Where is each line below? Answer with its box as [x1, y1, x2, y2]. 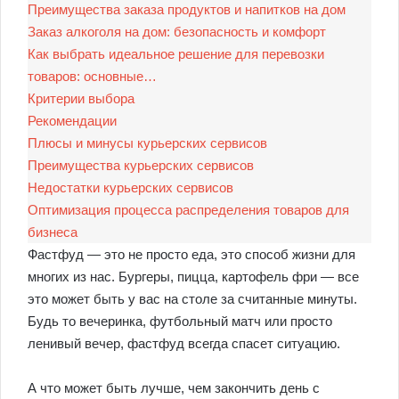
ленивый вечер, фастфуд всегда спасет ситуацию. [28, 336, 340, 351]
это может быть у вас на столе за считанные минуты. [28, 291, 357, 306]
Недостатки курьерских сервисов [28, 180, 233, 195]
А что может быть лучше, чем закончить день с [28, 380, 320, 395]
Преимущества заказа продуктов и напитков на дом [28, 2, 346, 17]
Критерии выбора [28, 91, 134, 106]
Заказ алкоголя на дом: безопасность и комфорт [28, 24, 326, 39]
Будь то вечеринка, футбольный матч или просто [28, 313, 332, 329]
